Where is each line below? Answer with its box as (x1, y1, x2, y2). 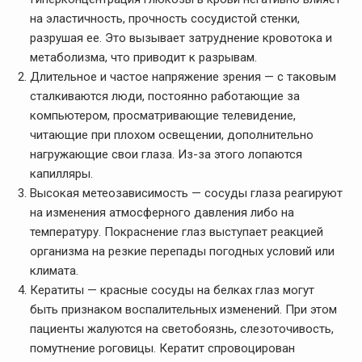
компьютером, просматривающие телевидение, (29, 107, 296, 123)
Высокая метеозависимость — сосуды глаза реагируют (29, 185, 343, 200)
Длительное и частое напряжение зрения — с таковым (29, 69, 336, 84)
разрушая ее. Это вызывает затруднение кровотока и (29, 30, 332, 45)
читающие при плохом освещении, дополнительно (29, 127, 314, 142)
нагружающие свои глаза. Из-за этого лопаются (29, 146, 302, 162)
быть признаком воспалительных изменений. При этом (29, 301, 337, 317)
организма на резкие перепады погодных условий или (29, 243, 335, 259)
